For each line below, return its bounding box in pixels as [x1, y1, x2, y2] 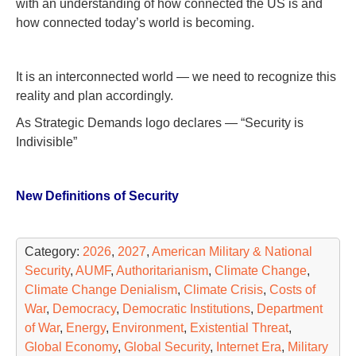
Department [257, 301, 323, 315]
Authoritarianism [116, 263, 208, 277]
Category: [25, 244, 83, 258]
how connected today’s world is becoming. [16, 15, 254, 29]
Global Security [124, 339, 210, 354]
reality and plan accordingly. [16, 88, 173, 103]
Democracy [52, 301, 116, 315]
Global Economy [25, 339, 118, 354]
